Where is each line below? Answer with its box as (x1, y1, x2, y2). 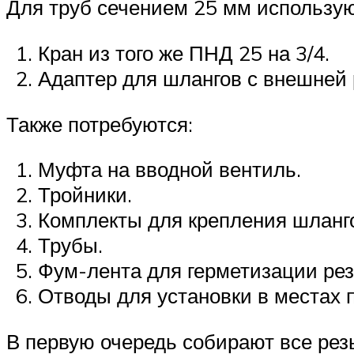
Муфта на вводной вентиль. (38, 156, 301, 183)
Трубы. (38, 232, 103, 258)
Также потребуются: (6, 111, 193, 137)
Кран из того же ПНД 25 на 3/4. (38, 40, 330, 66)
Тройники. (38, 182, 132, 208)
